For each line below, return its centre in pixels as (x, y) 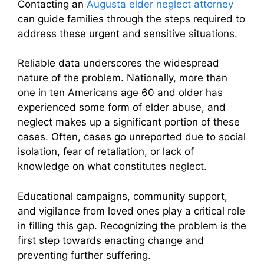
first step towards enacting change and (111, 240)
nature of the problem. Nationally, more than (123, 78)
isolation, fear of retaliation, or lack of (106, 152)
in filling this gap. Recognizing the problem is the (132, 225)
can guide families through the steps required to (131, 19)
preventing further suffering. (84, 255)
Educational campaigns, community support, (123, 196)
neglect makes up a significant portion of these (129, 122)
